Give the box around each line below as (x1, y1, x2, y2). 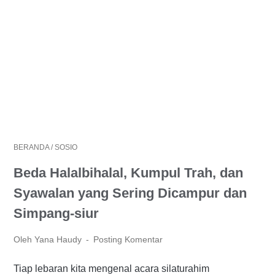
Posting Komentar (93, 234, 163, 244)
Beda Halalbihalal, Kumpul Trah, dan (14, 165, 243, 180)
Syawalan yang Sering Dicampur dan (14, 185, 247, 201)
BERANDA (14, 143, 49, 152)
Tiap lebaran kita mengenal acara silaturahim (14, 263, 209, 274)
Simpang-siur (14, 206, 99, 221)
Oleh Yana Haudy (14, 234, 84, 244)
